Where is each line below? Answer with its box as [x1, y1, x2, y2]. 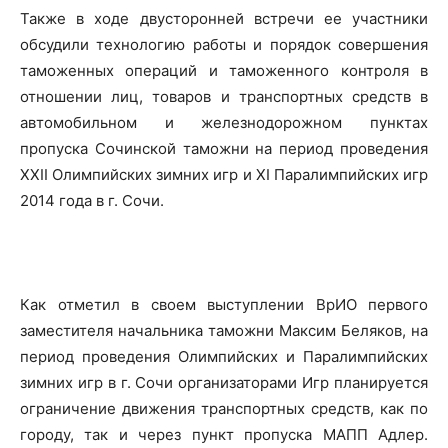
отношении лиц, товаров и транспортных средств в [20, 87, 428, 106]
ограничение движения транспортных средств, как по [20, 399, 428, 418]
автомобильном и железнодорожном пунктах [20, 113, 428, 132]
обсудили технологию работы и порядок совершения [20, 35, 428, 54]
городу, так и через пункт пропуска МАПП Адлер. [20, 425, 428, 444]
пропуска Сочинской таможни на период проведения [20, 139, 428, 158]
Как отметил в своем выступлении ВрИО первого [20, 295, 428, 314]
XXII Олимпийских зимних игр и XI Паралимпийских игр [20, 165, 428, 184]
